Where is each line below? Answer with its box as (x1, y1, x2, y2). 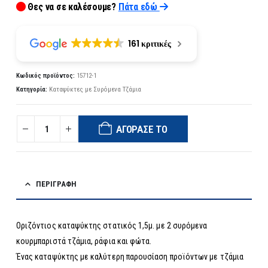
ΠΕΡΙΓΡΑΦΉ (35, 179, 77, 188)
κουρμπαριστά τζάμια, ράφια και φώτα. (16, 236, 152, 246)
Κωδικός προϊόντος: (16, 71, 77, 80)
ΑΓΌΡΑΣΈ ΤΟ (116, 123, 167, 135)
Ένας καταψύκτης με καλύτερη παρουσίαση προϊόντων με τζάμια (16, 251, 243, 261)
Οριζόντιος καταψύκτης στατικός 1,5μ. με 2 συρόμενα (16, 220, 208, 230)
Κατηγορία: (16, 86, 49, 94)
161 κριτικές (127, 38, 171, 50)
